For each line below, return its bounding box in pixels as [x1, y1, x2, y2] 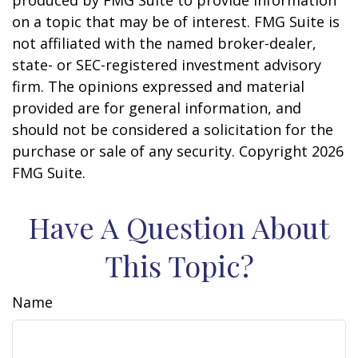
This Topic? [104, 246, 254, 284]
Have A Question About [29, 208, 329, 246]
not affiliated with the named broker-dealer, [12, 34, 316, 53]
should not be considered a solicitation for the [12, 120, 333, 139]
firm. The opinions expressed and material [12, 77, 304, 96]
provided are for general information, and [12, 98, 301, 117]
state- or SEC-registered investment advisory [12, 55, 321, 74]
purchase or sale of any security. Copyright [12, 141, 312, 161]
